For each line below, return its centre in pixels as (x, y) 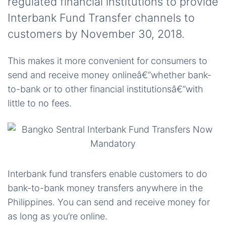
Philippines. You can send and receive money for (109, 202)
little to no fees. (40, 103)
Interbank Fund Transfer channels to (101, 18)
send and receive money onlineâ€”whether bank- (109, 75)
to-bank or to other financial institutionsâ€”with (105, 89)
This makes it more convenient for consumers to (107, 61)
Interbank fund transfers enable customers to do (107, 174)
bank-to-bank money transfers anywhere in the (105, 188)
